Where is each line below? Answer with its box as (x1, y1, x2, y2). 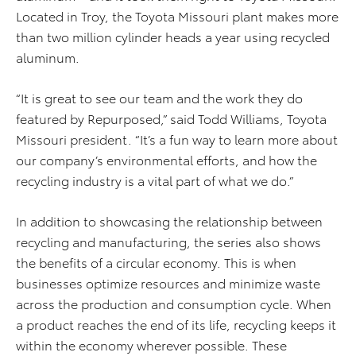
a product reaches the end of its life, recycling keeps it (16, 315, 336, 334)
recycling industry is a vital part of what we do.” (16, 171, 294, 190)
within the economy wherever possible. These (16, 335, 287, 354)
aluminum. (16, 48, 79, 67)
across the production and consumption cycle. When (16, 294, 331, 313)
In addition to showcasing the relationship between (16, 211, 323, 230)
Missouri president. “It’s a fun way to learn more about (16, 130, 338, 149)
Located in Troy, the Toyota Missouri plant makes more (16, 6, 339, 25)
